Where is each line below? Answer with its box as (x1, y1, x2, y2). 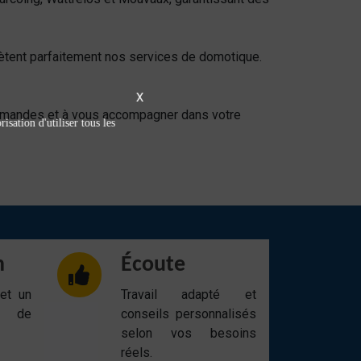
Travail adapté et (120, 287, 256, 302)
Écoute (120, 254, 185, 276)
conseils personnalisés (120, 306, 256, 322)
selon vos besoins (120, 326, 256, 341)
